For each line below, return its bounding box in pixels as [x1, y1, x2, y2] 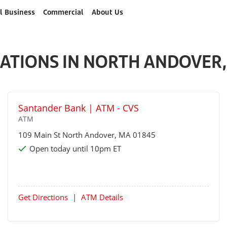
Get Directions [18, 192, 68, 202]
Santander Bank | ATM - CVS [18, 102, 139, 114]
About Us [91, 7, 123, 17]
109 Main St [18, 130, 63, 140]
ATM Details [81, 192, 124, 202]
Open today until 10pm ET [29, 143, 122, 154]
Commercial [43, 7, 84, 17]
